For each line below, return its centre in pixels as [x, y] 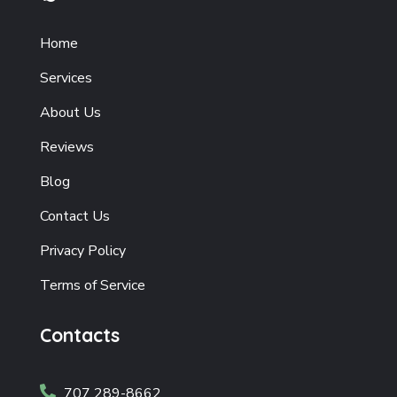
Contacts [79, 335]
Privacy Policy [82, 251]
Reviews [66, 148]
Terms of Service [92, 286]
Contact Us [74, 217]
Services [66, 78]
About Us [70, 113]
